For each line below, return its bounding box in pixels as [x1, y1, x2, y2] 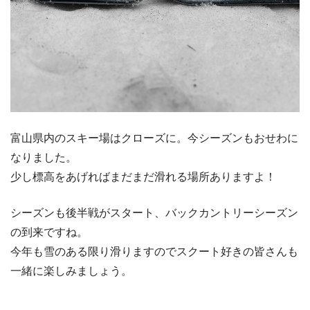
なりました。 [10, 151, 77, 163]
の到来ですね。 [10, 226, 88, 238]
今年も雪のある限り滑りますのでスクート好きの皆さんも [10, 245, 298, 257]
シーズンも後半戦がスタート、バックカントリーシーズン [10, 206, 298, 219]
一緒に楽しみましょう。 [10, 264, 132, 277]
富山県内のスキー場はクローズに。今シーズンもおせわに [10, 131, 298, 144]
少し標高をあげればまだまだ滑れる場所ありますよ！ [10, 170, 276, 183]
